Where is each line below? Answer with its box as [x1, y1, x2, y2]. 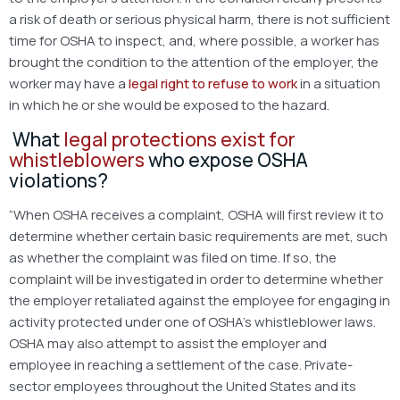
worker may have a [9, 73, 129, 93]
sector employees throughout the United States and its [9, 376, 356, 396]
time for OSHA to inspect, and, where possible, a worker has [9, 30, 379, 50]
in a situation [297, 73, 380, 93]
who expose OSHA [145, 146, 308, 172]
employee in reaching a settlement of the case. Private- [9, 354, 353, 374]
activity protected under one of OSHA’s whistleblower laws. [9, 312, 376, 331]
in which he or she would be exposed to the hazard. [9, 95, 329, 114]
